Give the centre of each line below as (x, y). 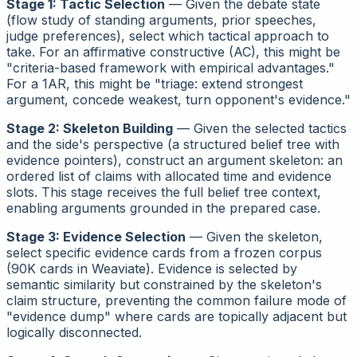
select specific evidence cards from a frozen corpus (164, 253)
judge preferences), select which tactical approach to (168, 36)
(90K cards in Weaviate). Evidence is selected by (152, 269)
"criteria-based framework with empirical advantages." (171, 68)
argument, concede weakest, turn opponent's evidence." (178, 100)
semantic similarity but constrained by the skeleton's (164, 285)
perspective (128, 145)
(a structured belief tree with (251, 145)
